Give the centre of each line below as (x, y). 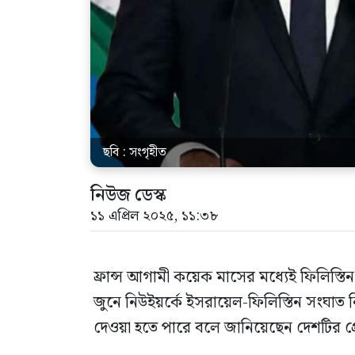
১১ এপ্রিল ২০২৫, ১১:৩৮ (154, 216)
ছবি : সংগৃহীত (135, 152)
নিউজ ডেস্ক (128, 195)
